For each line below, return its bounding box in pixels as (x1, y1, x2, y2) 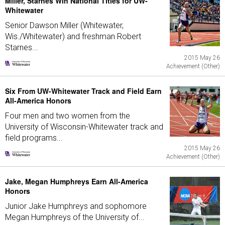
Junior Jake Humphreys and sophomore (5, 201, 147, 211)
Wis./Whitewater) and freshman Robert (5, 32, 141, 41)
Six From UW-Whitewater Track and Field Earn (5, 86, 162, 96)
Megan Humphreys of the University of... (5, 212, 145, 222)
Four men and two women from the (5, 111, 130, 121)
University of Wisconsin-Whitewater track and (5, 122, 163, 132)
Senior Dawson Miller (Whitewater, (5, 21, 124, 30)
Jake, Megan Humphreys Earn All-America (5, 176, 148, 186)
